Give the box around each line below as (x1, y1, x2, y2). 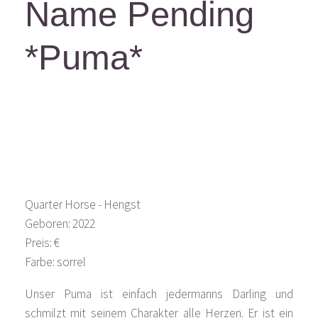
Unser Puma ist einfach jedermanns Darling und (24, 285, 294, 302)
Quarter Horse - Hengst (24, 197, 141, 213)
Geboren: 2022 (24, 216, 95, 232)
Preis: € (24, 235, 60, 251)
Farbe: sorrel (24, 254, 86, 270)
